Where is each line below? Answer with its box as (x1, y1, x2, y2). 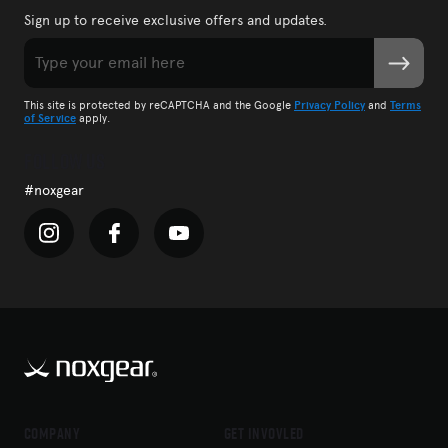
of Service (24, 112, 76, 126)
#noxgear (24, 182, 84, 200)
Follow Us (24, 147, 106, 177)
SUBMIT (354, 39, 444, 85)
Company (24, 422, 81, 446)
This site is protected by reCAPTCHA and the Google (24, 99, 294, 113)
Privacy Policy (294, 99, 365, 113)
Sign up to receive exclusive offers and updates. (24, 12, 327, 30)
